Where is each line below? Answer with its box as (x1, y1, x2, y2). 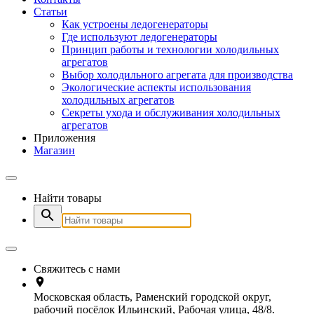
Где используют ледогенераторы (62, 30, 217, 43)
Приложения (34, 131, 95, 144)
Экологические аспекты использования (62, 81, 251, 93)
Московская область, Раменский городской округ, (34, 290, 271, 303)
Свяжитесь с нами (34, 262, 121, 275)
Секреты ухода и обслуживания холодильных (62, 106, 280, 118)
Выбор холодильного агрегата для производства (62, 68, 293, 81)
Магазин (34, 144, 75, 156)
